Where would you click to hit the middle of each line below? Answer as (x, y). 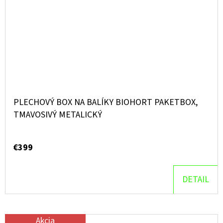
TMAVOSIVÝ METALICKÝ (58, 115)
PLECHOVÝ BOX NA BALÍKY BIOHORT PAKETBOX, (106, 103)
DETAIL (196, 180)
